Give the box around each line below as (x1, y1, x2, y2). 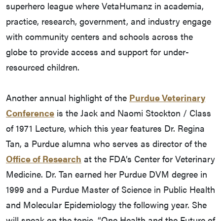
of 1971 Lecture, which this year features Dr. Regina (6, 122, 205, 135)
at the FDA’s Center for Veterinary (81, 152, 215, 165)
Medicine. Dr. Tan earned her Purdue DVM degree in (6, 168, 207, 181)
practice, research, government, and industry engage (6, 15, 211, 28)
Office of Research (6, 152, 81, 165)
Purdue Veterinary (129, 91, 205, 104)
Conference (6, 107, 54, 119)
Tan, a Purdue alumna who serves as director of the (6, 137, 207, 150)
